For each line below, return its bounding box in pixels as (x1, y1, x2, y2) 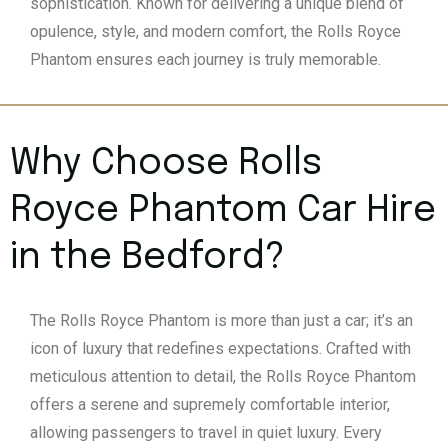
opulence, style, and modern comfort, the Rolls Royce (30, 22, 401, 42)
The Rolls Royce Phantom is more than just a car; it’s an (30, 311, 413, 331)
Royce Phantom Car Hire (10, 193, 436, 230)
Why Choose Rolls (10, 146, 322, 183)
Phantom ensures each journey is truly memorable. (30, 50, 381, 70)
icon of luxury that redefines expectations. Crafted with (30, 339, 411, 359)
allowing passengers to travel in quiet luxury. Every (30, 423, 382, 443)
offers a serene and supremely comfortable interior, (30, 395, 390, 415)
